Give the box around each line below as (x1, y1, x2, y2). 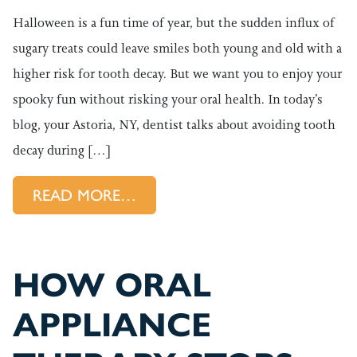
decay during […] (13, 142, 111, 159)
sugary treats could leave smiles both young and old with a (13, 40, 342, 57)
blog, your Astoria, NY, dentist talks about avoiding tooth (13, 116, 335, 133)
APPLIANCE (13, 304, 211, 346)
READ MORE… (33, 186, 136, 205)
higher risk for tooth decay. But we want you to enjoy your (13, 65, 342, 82)
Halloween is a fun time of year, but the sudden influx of (13, 14, 335, 31)
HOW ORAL (13, 265, 211, 306)
